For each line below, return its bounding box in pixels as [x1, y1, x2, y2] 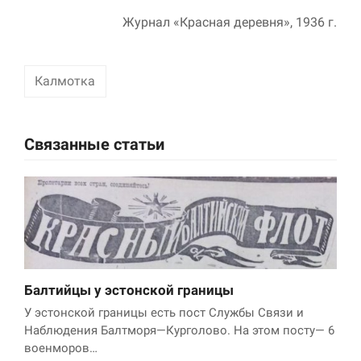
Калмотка [35, 73, 96, 89]
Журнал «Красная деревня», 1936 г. [122, 15, 337, 31]
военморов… [24, 341, 98, 356]
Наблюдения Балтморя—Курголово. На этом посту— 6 [24, 323, 334, 338]
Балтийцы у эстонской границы [24, 282, 234, 299]
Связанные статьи [24, 135, 164, 155]
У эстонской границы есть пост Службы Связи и [24, 305, 304, 321]
